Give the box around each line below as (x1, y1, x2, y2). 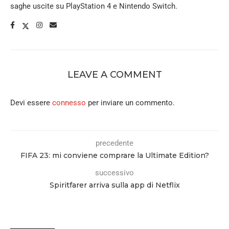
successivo (95, 168, 134, 177)
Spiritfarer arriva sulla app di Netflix (49, 180, 180, 190)
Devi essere (10, 98, 52, 107)
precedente (96, 139, 133, 148)
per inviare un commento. (86, 98, 175, 107)
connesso (52, 98, 86, 107)
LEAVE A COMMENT (67, 69, 162, 80)
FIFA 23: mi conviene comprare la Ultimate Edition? (20, 151, 209, 160)
